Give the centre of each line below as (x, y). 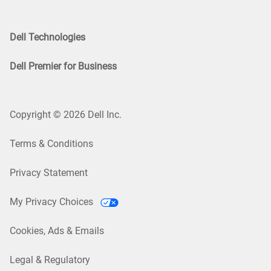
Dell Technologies (47, 38)
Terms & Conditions (51, 144)
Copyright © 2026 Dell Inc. (66, 115)
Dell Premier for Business (63, 67)
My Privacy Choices (53, 202)
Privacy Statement (49, 173)
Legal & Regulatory (50, 260)
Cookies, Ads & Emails (57, 231)
